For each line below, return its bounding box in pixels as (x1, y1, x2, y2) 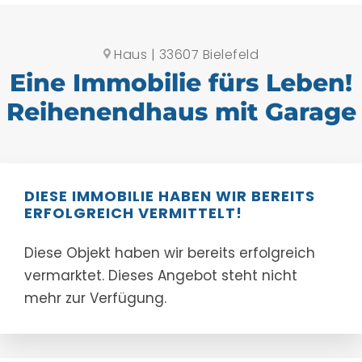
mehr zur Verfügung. (24, 288, 166, 308)
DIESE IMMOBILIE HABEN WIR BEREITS (24, 185, 315, 206)
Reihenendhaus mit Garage (6, 96, 356, 127)
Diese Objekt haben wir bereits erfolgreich (24, 242, 315, 263)
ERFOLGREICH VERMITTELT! (24, 202, 242, 223)
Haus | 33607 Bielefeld (110, 44, 259, 64)
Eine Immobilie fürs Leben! (10, 67, 352, 98)
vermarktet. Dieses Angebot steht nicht (24, 265, 297, 285)
